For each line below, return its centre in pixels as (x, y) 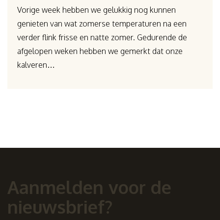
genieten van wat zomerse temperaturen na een (102, 24)
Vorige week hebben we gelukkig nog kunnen (97, 10)
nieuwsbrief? (60, 207)
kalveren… (36, 65)
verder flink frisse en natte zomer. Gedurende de (102, 38)
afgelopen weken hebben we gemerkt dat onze (100, 51)
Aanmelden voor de (89, 187)
